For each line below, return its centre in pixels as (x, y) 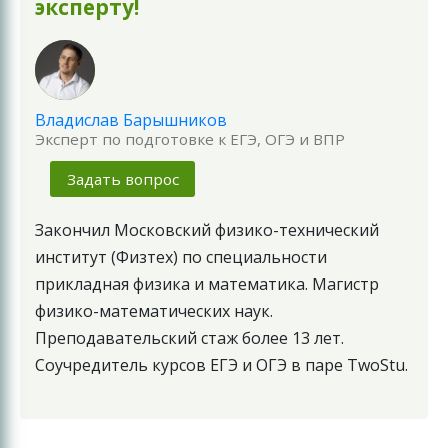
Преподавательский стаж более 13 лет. (189, 337)
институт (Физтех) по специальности (181, 256)
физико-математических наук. (154, 310)
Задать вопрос (122, 178)
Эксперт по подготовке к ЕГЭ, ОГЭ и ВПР (190, 139)
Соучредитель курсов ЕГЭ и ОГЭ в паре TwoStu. (221, 364)
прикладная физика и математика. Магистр (207, 283)
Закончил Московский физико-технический (207, 229)
